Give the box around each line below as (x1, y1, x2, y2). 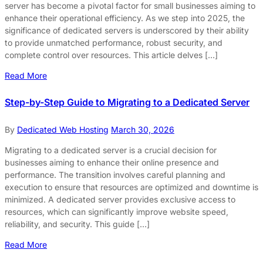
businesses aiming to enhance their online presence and (5, 157, 219, 167)
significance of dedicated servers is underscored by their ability (5, 25, 249, 36)
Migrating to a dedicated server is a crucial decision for (5, 144, 217, 155)
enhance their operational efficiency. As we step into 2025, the (5, 13, 245, 23)
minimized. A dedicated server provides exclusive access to (5, 194, 235, 204)
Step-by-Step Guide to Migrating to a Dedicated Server (5, 96, 249, 109)
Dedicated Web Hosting (17, 124, 109, 134)
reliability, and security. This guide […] (5, 218, 150, 229)
